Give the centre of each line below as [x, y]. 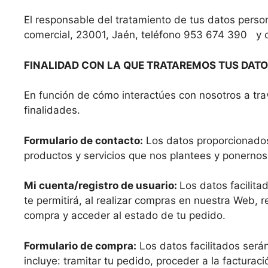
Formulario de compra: [80, 246]
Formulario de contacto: [83, 140]
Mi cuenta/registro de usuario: [102, 186]
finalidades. [52, 110]
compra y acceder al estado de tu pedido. [125, 216]
